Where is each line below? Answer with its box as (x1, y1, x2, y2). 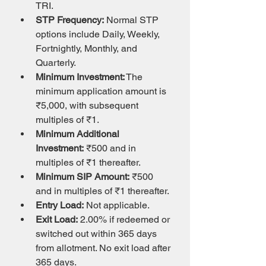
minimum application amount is (36, 85, 169, 97)
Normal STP (104, 14, 161, 26)
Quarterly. (36, 57, 76, 68)
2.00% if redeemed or (78, 214, 172, 225)
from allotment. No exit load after (36, 242, 173, 254)
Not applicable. (84, 199, 150, 211)
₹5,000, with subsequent (36, 100, 141, 111)
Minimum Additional (36, 128, 122, 140)
